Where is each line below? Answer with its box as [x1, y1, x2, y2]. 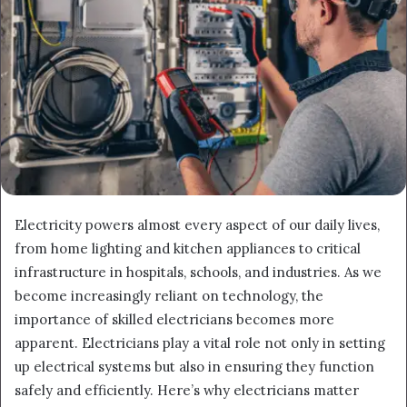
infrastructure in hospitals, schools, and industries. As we [15, 263, 382, 282]
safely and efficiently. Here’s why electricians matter [15, 382, 359, 400]
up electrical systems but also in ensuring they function [15, 358, 374, 376]
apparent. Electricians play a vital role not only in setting [15, 334, 385, 352]
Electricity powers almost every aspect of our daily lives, [15, 216, 380, 234]
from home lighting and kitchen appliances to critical [15, 240, 361, 258]
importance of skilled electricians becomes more [15, 311, 334, 329]
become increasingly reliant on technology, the [15, 287, 323, 305]
